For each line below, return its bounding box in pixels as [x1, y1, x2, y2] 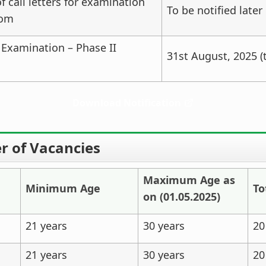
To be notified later [167, 3, 262, 17]
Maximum [143, 173, 197, 187]
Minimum [26, 181, 77, 195]
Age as [200, 173, 235, 187]
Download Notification [72, 96, 181, 109]
